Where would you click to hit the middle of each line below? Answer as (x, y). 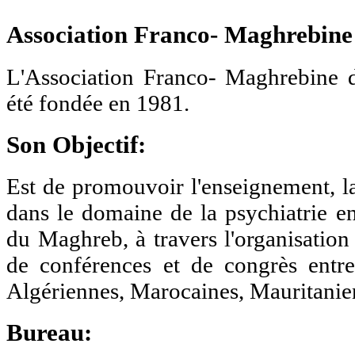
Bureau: (49, 333)
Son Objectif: (76, 145)
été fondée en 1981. (98, 103)
